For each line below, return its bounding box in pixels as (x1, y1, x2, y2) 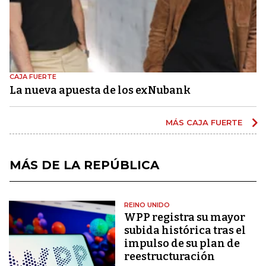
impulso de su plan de (124, 236, 240, 250)
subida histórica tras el (124, 223, 246, 237)
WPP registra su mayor (124, 210, 246, 224)
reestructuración (124, 249, 216, 263)
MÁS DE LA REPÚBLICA (9, 157, 159, 172)
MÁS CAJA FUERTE (166, 117, 245, 127)
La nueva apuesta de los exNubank (9, 83, 191, 97)
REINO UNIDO (124, 200, 170, 209)
